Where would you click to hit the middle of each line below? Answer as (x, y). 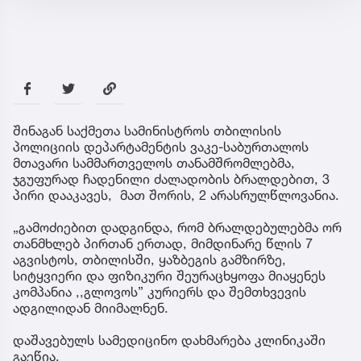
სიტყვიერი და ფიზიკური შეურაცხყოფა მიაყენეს (169, 275)
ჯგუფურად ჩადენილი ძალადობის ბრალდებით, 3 (171, 178)
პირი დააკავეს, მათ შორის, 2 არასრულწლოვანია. (176, 195)
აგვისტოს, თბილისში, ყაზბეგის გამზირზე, (149, 259)
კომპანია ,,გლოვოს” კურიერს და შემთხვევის (160, 291)
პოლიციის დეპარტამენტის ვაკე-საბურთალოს (161, 146)
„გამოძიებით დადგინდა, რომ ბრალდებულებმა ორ (177, 227)
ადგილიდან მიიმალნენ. (91, 307)
